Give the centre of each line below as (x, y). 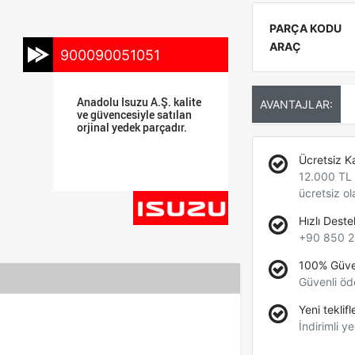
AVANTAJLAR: (296, 104)
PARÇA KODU (305, 28)
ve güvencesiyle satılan (135, 115)
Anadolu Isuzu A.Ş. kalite (139, 102)
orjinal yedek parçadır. (132, 127)
